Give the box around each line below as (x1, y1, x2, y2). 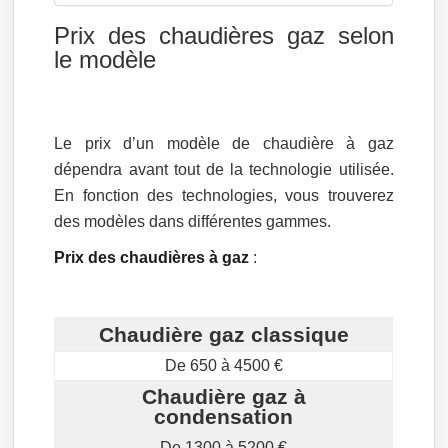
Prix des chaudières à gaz (54, 249, 250, 266)
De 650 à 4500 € (164, 357, 283, 374)
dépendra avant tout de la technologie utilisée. (54, 161, 394, 178)
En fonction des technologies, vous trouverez (54, 187, 394, 204)
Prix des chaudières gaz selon (54, 22, 394, 49)
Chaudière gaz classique (98, 323, 349, 346)
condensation (154, 405, 294, 428)
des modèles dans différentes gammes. (54, 213, 332, 230)
